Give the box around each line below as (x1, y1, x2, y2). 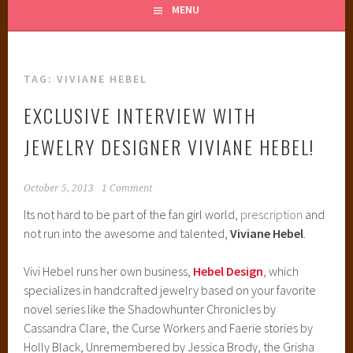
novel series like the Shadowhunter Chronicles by (24, 300, 277, 317)
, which (263, 262, 299, 279)
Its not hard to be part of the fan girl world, (24, 206, 241, 222)
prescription (240, 206, 303, 222)
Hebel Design (193, 262, 264, 279)
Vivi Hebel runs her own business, (24, 262, 194, 279)
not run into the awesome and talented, (24, 225, 231, 241)
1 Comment (102, 182, 153, 194)
